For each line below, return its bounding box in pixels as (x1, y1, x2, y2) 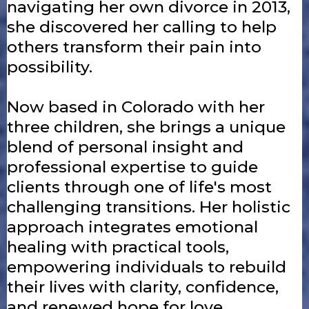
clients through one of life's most (7, 177, 272, 197)
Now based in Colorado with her (7, 97, 265, 117)
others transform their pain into (7, 37, 261, 57)
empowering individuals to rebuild (7, 257, 286, 277)
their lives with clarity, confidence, (7, 277, 279, 297)
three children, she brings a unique (7, 117, 286, 137)
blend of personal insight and (7, 137, 243, 157)
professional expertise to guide (7, 157, 258, 177)
